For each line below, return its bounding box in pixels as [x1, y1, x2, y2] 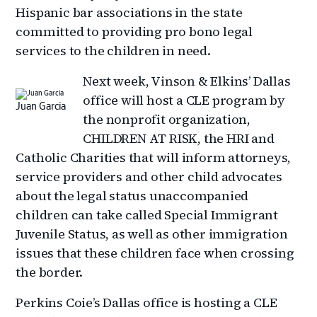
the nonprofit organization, [83, 110, 251, 128]
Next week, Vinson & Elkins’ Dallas [83, 71, 291, 90]
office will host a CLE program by [83, 91, 285, 109]
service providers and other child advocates [16, 167, 282, 185]
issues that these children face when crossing [16, 243, 294, 262]
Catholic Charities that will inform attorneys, [16, 148, 292, 166]
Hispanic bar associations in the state [16, 3, 243, 21]
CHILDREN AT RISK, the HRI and [83, 129, 275, 147]
